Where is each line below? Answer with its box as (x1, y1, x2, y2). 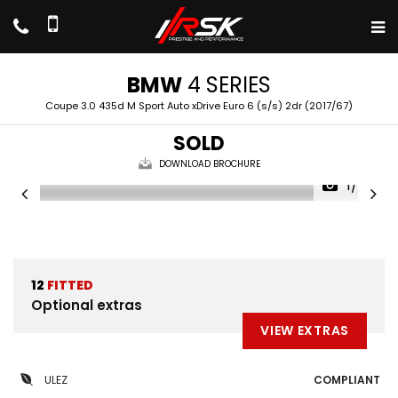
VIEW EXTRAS (260, 322, 349, 339)
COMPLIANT (314, 372, 380, 387)
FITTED (44, 276, 93, 294)
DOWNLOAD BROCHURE (158, 157, 260, 171)
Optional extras (31, 296, 142, 314)
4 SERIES (182, 70, 271, 99)
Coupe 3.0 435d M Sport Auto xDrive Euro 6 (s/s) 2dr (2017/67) (45, 99, 353, 113)
